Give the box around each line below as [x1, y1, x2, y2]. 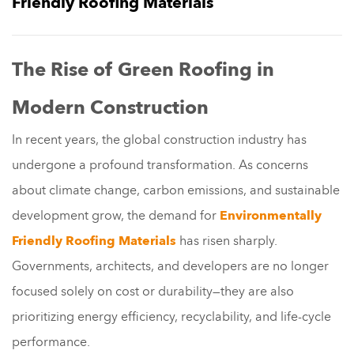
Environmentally [220, 206, 322, 224]
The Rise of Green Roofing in [12, 56, 274, 83]
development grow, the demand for [12, 206, 220, 224]
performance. [12, 333, 90, 351]
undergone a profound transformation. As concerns [12, 156, 308, 174]
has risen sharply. [176, 232, 277, 250]
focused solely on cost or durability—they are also [12, 282, 294, 300]
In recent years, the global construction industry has [12, 130, 307, 149]
